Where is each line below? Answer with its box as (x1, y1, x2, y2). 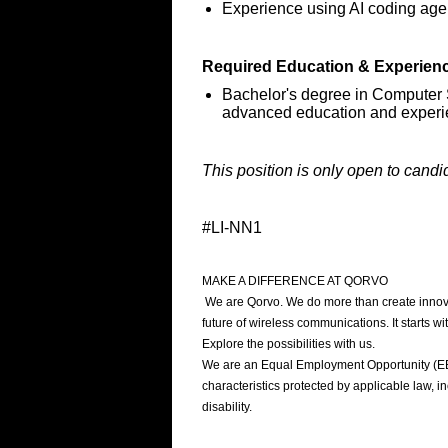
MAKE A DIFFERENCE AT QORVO (202, 273, 397, 288)
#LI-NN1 (202, 218, 262, 236)
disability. (202, 399, 252, 414)
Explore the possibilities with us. (202, 336, 375, 351)
